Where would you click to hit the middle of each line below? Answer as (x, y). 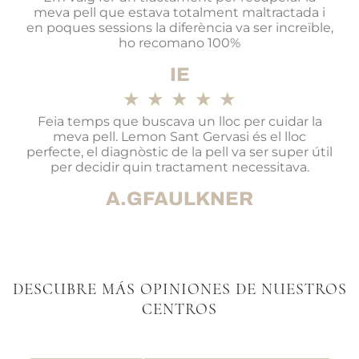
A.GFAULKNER (179, 199)
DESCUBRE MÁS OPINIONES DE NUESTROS (179, 289)
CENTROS (179, 309)
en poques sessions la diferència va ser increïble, (179, 28)
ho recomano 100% (179, 43)
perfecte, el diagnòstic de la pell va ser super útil (179, 152)
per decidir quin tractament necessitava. (179, 167)
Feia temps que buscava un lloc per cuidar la (179, 122)
